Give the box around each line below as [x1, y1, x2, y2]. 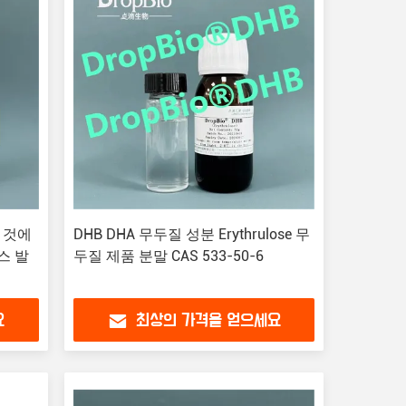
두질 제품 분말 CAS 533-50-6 [72, 247, 264, 265]
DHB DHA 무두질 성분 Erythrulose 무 [72, 226, 310, 243]
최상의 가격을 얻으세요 [135, 312, 281, 331]
